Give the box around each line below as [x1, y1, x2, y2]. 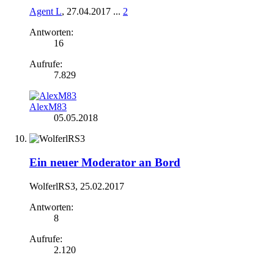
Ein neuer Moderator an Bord [29, 156, 180, 169]
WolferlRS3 [29, 180, 75, 191]
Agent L [29, 6, 62, 17]
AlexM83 [29, 102, 67, 113]
